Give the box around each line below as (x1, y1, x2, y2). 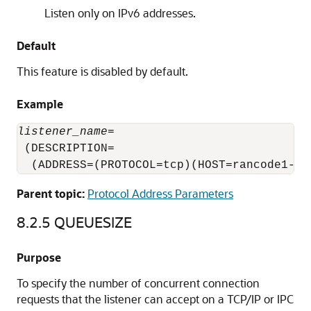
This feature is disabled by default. (17, 64, 188, 78)
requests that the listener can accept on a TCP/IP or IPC (17, 292, 294, 306)
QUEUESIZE (54, 212, 132, 231)
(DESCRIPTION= (17, 142, 115, 155)
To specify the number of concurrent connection (17, 276, 260, 290)
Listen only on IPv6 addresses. (44, 6, 196, 20)
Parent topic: (17, 186, 85, 201)
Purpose (17, 250, 61, 264)
